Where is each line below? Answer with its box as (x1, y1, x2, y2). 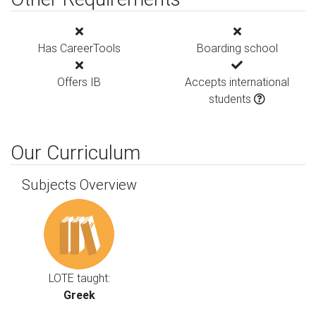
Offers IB (57, 75, 101, 89)
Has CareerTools (37, 41, 121, 55)
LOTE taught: (48, 271, 110, 285)
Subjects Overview (21, 176, 137, 193)
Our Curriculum (11, 140, 140, 164)
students (209, 92, 254, 106)
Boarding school (196, 41, 278, 55)
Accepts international (185, 75, 289, 89)
